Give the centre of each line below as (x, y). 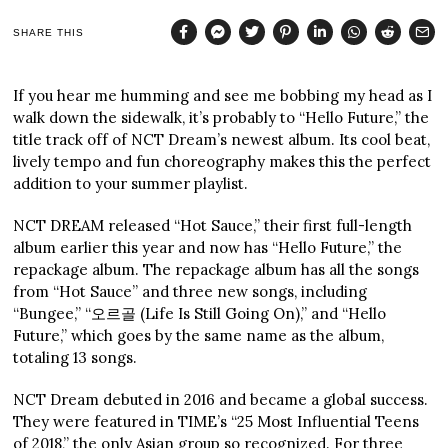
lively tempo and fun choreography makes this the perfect (222, 162)
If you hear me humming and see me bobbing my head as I (223, 96)
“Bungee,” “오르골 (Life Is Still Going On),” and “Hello (200, 314)
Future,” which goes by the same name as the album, (199, 336)
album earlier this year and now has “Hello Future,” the (208, 248)
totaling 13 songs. (77, 358)
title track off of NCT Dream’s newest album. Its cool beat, (222, 140)
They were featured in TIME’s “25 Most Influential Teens (216, 422)
